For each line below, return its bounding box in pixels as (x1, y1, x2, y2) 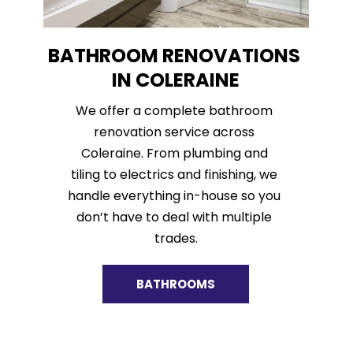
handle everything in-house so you (68, 187, 281, 206)
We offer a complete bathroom (76, 102, 273, 121)
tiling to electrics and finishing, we (71, 165, 278, 184)
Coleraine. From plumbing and (80, 144, 268, 163)
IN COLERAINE (112, 67, 240, 94)
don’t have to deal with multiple (76, 208, 273, 227)
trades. (154, 229, 198, 248)
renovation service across (94, 123, 255, 142)
